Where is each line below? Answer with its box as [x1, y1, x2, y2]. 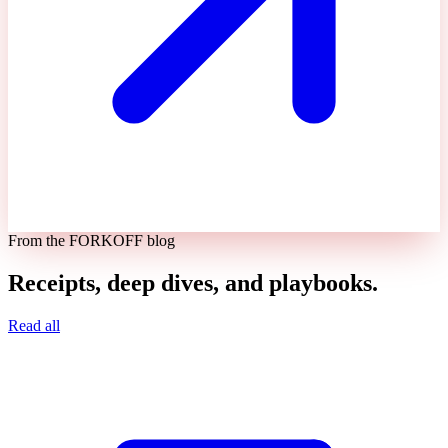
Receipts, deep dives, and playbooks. [8, 269, 378, 296]
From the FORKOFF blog [8, 232, 175, 250]
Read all [8, 316, 60, 334]
